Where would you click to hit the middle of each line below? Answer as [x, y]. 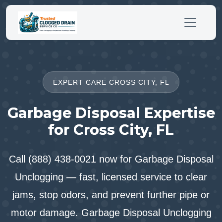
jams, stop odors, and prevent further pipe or [111, 195]
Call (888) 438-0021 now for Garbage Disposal [111, 159]
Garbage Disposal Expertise [111, 113]
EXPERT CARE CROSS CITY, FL [111, 82]
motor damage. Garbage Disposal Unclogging [111, 213]
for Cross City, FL [111, 130]
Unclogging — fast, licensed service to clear [111, 177]
